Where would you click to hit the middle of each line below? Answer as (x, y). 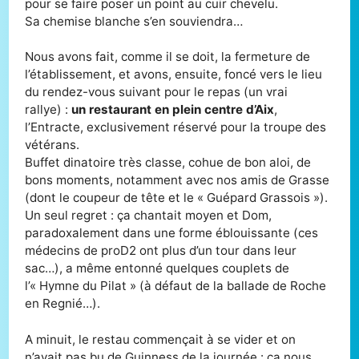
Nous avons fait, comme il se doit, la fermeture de (168, 57)
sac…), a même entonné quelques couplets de (157, 268)
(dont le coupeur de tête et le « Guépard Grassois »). (177, 198)
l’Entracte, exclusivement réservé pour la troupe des (176, 127)
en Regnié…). (63, 304)
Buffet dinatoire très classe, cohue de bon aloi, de (168, 163)
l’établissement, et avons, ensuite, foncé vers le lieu (174, 75)
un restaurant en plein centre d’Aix (173, 110)
